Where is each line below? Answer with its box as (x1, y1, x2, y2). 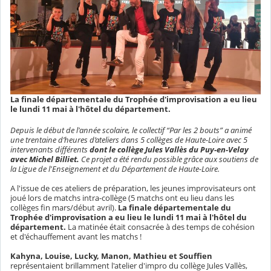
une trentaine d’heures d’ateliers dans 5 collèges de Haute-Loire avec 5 (10, 134, 247, 146)
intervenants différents (10, 144, 90, 155)
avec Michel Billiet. (10, 154, 81, 165)
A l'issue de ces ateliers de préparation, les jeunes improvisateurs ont (10, 183, 256, 194)
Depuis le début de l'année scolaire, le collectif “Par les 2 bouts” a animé (10, 125, 252, 136)
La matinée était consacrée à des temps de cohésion (66, 221, 255, 233)
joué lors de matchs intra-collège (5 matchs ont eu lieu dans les (10, 192, 234, 204)
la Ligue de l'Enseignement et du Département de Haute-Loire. (10, 163, 220, 175)
